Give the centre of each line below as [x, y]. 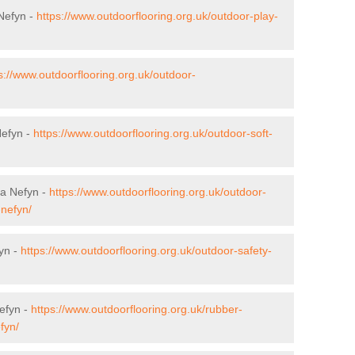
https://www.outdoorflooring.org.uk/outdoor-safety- [146, 250]
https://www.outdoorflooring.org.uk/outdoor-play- [157, 15]
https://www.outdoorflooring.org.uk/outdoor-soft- [153, 133]
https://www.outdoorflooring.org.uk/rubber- [137, 309]
